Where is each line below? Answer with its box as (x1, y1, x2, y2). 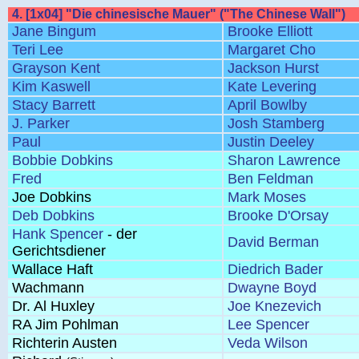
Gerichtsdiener (12, 243, 106, 259)
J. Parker (12, 115, 70, 131)
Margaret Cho (228, 42, 316, 58)
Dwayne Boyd (228, 280, 317, 296)
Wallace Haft (12, 261, 93, 277)
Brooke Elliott (228, 23, 313, 39)
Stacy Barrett (12, 97, 95, 113)
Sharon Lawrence (228, 152, 341, 168)
